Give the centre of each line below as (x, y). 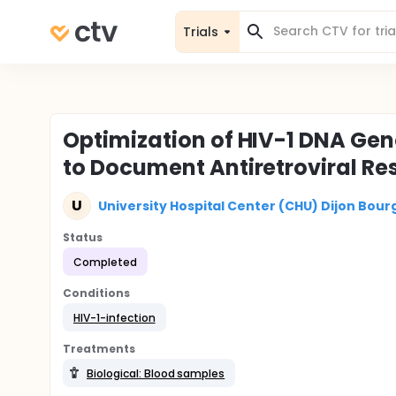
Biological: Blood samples (156, 373)
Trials (201, 31)
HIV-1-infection (114, 317)
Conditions (96, 293)
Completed (105, 262)
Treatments (99, 349)
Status (83, 237)
